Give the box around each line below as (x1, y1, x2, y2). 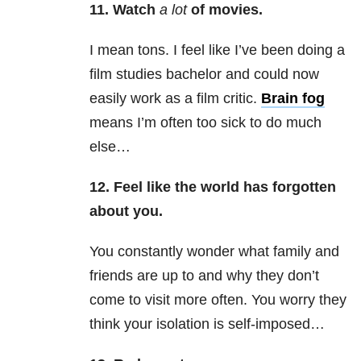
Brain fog (261, 90, 325, 107)
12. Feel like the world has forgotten (89, 179, 336, 196)
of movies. (187, 2, 263, 19)
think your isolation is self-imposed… (89, 316, 325, 333)
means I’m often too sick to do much (89, 114, 322, 131)
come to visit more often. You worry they (89, 292, 346, 309)
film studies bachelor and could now (89, 66, 319, 83)
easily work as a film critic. (89, 90, 261, 107)
